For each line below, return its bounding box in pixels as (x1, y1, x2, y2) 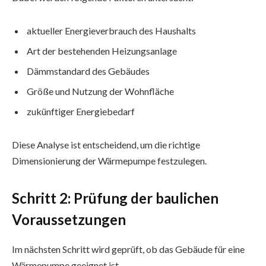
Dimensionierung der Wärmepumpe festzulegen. (12, 154, 207, 166)
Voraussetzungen (12, 211, 126, 229)
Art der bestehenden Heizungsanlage (27, 45, 177, 56)
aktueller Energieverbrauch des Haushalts (27, 24, 196, 36)
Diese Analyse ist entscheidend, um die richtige (12, 138, 200, 150)
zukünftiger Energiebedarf (27, 105, 135, 117)
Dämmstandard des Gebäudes (27, 65, 150, 77)
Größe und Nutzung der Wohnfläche (27, 85, 174, 97)
